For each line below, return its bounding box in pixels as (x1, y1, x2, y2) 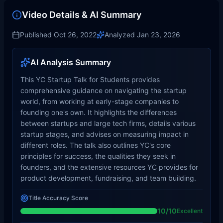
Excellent (177, 207, 203, 215)
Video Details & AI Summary (22, 9, 141, 20)
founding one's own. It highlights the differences (20, 108, 177, 116)
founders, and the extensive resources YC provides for (20, 163, 198, 171)
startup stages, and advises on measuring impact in (20, 130, 189, 138)
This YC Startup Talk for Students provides (20, 75, 160, 84)
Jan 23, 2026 (137, 30, 180, 39)
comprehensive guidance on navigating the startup (20, 86, 187, 95)
